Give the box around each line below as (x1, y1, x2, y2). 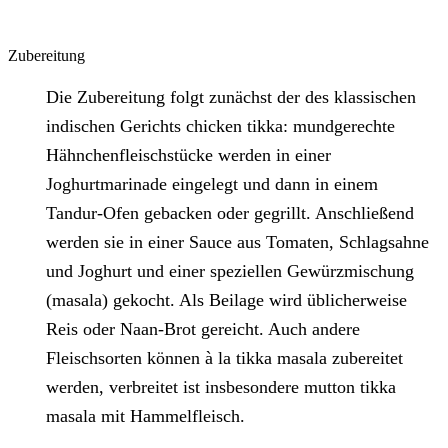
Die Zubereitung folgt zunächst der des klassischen (46, 87, 417, 108)
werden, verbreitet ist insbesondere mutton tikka (46, 377, 397, 398)
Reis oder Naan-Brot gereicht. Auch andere (46, 319, 361, 340)
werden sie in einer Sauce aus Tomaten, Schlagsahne (46, 232, 430, 253)
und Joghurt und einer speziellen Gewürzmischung (46, 261, 415, 282)
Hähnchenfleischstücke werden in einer (46, 145, 332, 166)
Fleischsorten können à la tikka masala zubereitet (46, 348, 404, 369)
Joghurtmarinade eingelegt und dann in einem (46, 174, 379, 195)
